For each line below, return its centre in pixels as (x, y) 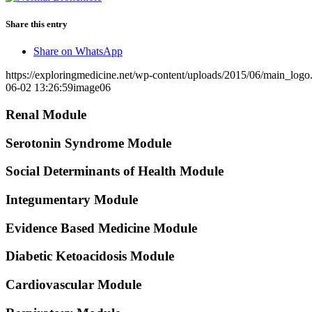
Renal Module (46, 114)
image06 (92, 88)
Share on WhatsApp (78, 52)
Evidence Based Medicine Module (101, 228)
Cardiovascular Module (73, 285)
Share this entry (37, 24)
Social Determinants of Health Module (115, 171)
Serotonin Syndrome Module (88, 143)
